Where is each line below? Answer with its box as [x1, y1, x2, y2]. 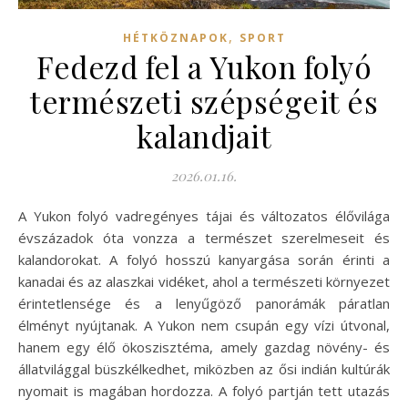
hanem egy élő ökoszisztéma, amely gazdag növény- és [18, 338, 390, 357]
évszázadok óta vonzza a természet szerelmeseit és [18, 229, 390, 248]
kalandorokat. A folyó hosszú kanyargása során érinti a [18, 250, 390, 270]
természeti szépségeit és [30, 81, 378, 122]
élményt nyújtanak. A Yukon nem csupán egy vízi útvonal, [18, 316, 390, 335]
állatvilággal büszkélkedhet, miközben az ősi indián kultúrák [18, 360, 390, 379]
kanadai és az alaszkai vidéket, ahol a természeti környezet [18, 272, 390, 291]
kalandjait [137, 116, 271, 157]
